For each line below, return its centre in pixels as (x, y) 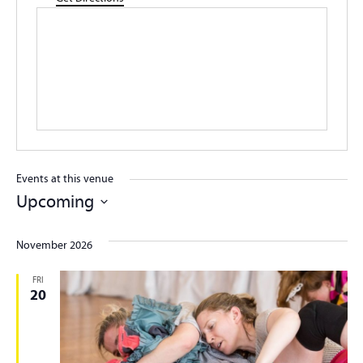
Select (33, 222)
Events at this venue (64, 179)
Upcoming (55, 201)
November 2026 (54, 245)
